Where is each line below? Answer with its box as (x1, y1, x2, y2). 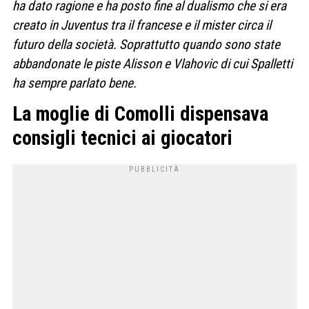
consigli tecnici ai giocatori (12, 126, 232, 150)
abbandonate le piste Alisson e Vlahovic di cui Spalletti (12, 56, 292, 72)
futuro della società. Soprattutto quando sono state (12, 37, 280, 53)
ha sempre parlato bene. (12, 75, 137, 92)
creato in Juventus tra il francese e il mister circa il (12, 17, 271, 34)
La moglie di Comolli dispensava (12, 102, 268, 126)
